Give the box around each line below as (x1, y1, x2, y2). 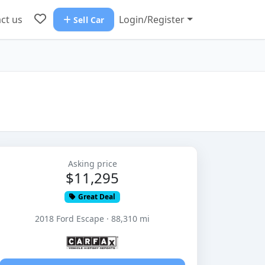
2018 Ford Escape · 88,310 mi (35, 213, 150, 225)
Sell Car (73, 14, 105, 25)
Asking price (67, 158, 117, 169)
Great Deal (78, 192, 115, 202)
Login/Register (119, 13, 185, 26)
